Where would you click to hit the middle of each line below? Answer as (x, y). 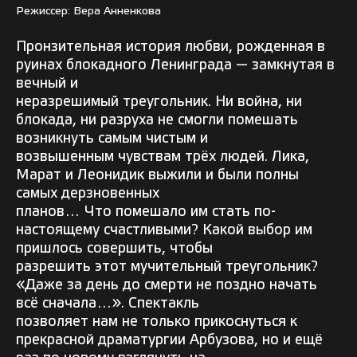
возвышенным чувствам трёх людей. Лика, (163, 157)
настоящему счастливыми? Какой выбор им (164, 231)
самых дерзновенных (88, 194)
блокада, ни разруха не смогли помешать (157, 121)
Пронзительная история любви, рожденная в (171, 47)
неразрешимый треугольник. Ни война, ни (159, 102)
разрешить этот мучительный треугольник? (167, 267)
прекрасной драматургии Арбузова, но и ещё (169, 341)
